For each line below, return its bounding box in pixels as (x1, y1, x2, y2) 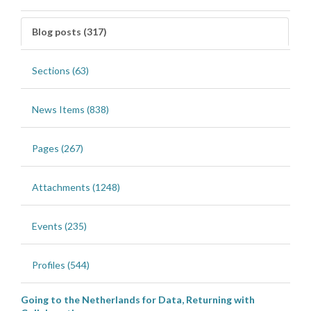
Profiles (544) (32, 258, 90, 271)
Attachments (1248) (32, 180, 120, 193)
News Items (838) (32, 103, 109, 115)
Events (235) (32, 219, 87, 232)
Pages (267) (32, 142, 83, 154)
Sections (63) (32, 64, 89, 76)
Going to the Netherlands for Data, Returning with (21, 293, 255, 305)
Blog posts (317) (32, 25, 107, 37)
